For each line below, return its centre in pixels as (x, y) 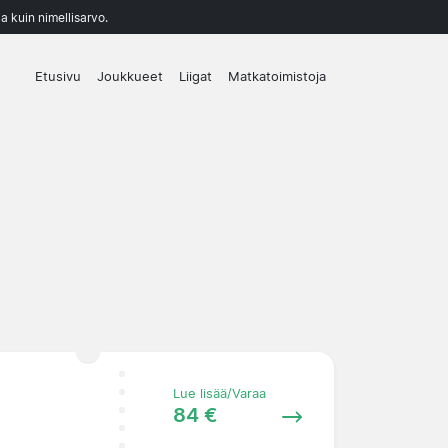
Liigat (195, 77)
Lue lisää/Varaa (219, 393)
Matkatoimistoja (277, 77)
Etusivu (58, 77)
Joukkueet (130, 77)
